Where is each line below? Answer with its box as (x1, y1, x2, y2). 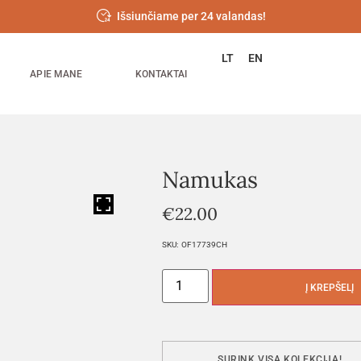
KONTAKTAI (135, 68, 188, 80)
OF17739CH (181, 240, 228, 249)
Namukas (162, 165, 259, 194)
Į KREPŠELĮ (305, 281, 355, 293)
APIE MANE (30, 68, 82, 80)
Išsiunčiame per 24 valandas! (117, 10, 267, 23)
